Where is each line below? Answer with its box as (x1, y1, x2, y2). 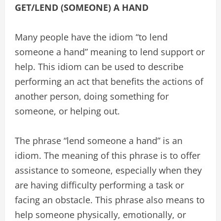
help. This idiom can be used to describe (15, 61, 184, 73)
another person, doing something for (15, 90, 169, 102)
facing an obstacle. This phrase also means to (15, 194, 205, 206)
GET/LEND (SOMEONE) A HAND (15, 1, 148, 13)
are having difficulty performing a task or (15, 179, 184, 191)
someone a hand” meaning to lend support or (15, 46, 205, 58)
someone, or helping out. (15, 105, 120, 117)
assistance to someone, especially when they (15, 164, 202, 176)
